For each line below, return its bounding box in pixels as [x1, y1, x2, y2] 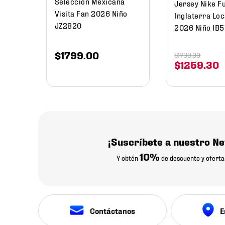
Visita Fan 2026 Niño [54, 8, 128, 18]
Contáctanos [89, 205, 135, 215]
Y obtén [117, 153, 140, 162]
